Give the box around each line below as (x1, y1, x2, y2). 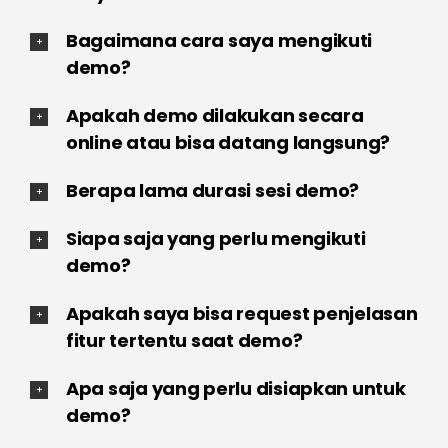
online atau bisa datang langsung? (65, 129, 391, 155)
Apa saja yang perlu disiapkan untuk (65, 375, 406, 401)
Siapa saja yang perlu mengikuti (65, 225, 366, 251)
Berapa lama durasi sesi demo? (65, 177, 360, 203)
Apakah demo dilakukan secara (65, 102, 364, 128)
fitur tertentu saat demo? (65, 327, 303, 353)
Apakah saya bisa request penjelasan (65, 300, 418, 326)
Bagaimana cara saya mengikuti (65, 27, 373, 53)
